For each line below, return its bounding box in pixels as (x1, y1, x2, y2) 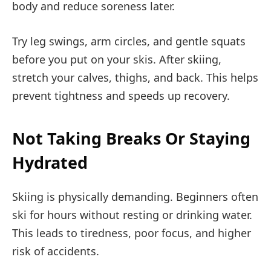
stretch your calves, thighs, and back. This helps (12, 70, 258, 85)
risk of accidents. (12, 243, 99, 258)
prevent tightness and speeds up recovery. (12, 88, 230, 103)
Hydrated (12, 151, 88, 174)
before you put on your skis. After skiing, (12, 51, 221, 67)
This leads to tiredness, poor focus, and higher (12, 225, 251, 240)
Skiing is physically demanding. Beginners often (12, 189, 258, 204)
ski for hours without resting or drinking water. (12, 207, 252, 222)
